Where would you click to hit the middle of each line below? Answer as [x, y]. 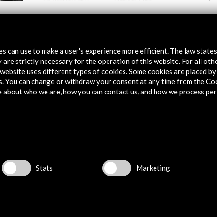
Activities [82, 163]
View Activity [62, 36]
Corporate [84, 151]
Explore [94, 134]
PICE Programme [96, 175]
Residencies [86, 186]
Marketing [153, 167]
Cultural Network [97, 211]
